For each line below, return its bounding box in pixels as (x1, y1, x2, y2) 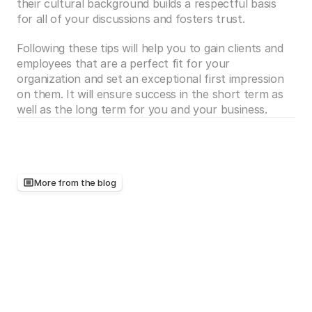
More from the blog (34, 177, 116, 188)
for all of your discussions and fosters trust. (17, 12, 251, 26)
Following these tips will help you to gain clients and (17, 41, 283, 55)
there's (145, 194, 207, 221)
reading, (68, 194, 141, 221)
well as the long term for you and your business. (17, 102, 267, 116)
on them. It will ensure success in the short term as (17, 87, 283, 101)
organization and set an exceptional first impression (17, 72, 284, 86)
